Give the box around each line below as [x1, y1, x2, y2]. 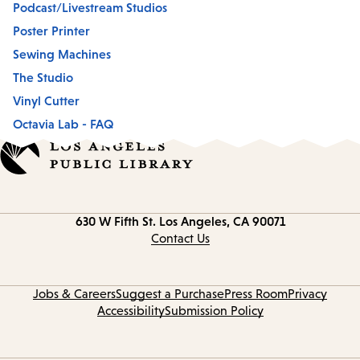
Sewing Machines [13, 46, 111, 61]
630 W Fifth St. [75, 214, 156, 229]
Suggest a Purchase [116, 287, 224, 301]
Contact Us [150, 231, 210, 246]
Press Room [224, 287, 288, 301]
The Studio [13, 69, 73, 84]
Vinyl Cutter [13, 92, 80, 108]
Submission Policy [164, 304, 264, 318]
